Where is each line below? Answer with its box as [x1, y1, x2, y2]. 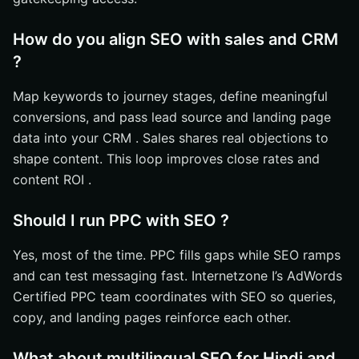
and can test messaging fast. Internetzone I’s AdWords [13, 268, 342, 284]
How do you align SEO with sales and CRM [13, 30, 338, 49]
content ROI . [13, 171, 91, 188]
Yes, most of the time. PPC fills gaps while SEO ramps [13, 247, 341, 263]
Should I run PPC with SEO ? [13, 211, 229, 230]
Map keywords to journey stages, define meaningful [13, 88, 328, 104]
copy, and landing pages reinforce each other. [13, 309, 291, 325]
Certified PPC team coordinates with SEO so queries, [13, 288, 336, 305]
